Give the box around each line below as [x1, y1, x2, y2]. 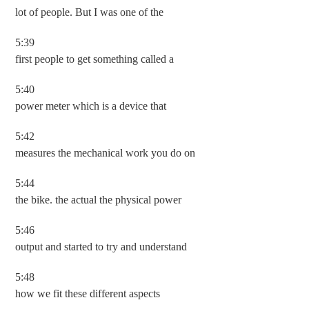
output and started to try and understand [15, 241, 188, 252]
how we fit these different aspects [15, 288, 161, 299]
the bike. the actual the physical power [15, 194, 182, 206]
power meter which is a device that [15, 100, 167, 112]
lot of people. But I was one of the [15, 6, 164, 18]
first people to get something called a [15, 53, 175, 65]
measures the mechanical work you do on [15, 147, 196, 159]
